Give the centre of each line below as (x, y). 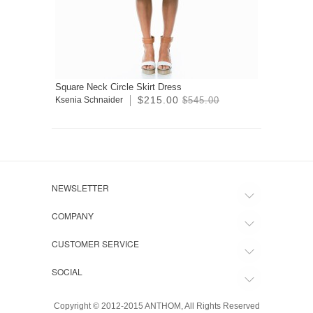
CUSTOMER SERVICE (95, 244)
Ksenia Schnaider (89, 100)
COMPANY (73, 216)
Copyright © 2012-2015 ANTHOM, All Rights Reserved (156, 306)
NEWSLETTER (80, 188)
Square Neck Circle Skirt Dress (118, 87)
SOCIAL (67, 272)
